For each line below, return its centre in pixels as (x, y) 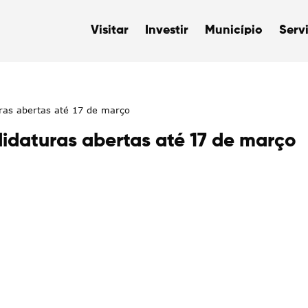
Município (239, 30)
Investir (168, 30)
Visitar (113, 30)
